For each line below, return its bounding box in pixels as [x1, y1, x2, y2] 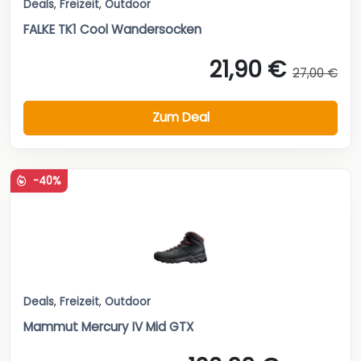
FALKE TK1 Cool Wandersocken [23, 20, 201, 38]
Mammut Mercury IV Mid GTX [23, 317, 193, 335]
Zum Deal [151, 109, 210, 127]
